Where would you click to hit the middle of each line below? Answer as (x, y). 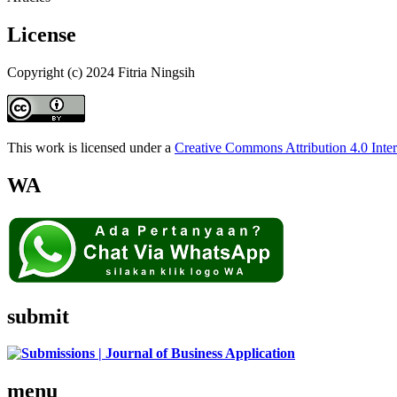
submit (38, 316)
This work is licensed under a (91, 147)
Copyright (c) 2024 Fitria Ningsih (101, 72)
